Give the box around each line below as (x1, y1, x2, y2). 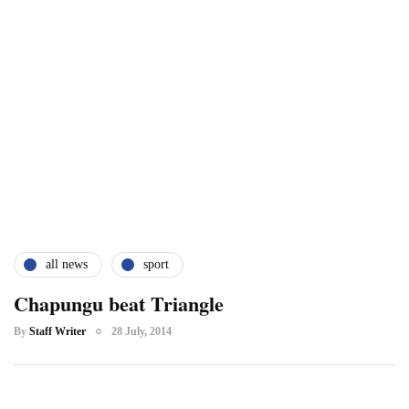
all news (46, 257, 88, 272)
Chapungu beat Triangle (14, 288, 224, 319)
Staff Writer (29, 324, 86, 338)
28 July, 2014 (111, 324, 172, 338)
